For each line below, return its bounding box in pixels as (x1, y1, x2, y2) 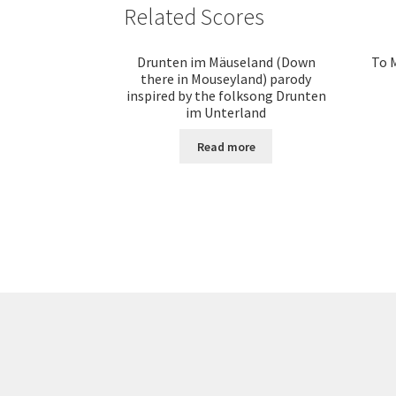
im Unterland (186, 103, 267, 122)
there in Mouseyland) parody (141, 70, 312, 88)
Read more (196, 138, 255, 155)
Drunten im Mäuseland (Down (136, 53, 316, 72)
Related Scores (124, 3, 265, 32)
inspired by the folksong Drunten (126, 87, 326, 105)
